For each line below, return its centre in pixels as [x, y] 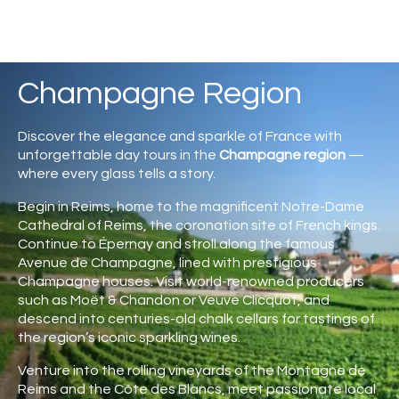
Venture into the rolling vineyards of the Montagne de [192, 370]
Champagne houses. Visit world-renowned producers [191, 281]
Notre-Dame [323, 207]
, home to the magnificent [196, 207]
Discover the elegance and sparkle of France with [180, 136]
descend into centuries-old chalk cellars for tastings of [196, 319]
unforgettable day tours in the [118, 155]
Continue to [58, 244]
